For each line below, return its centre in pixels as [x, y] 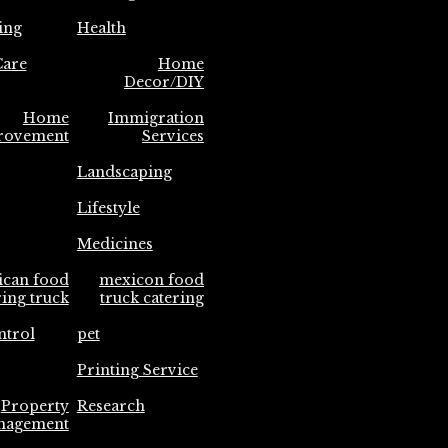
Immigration [156, 118]
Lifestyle [108, 208]
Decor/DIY [164, 82]
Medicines [114, 244]
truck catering [152, 298]
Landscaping [124, 172]
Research [110, 406]
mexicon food [151, 280]
